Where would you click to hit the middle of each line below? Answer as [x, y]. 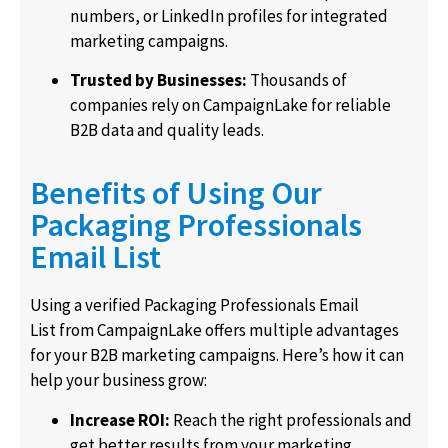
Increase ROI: [120, 419]
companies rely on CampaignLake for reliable [230, 104]
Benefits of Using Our [176, 193]
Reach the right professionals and [291, 419]
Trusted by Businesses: [158, 79]
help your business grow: [118, 380]
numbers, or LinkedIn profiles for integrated [229, 15]
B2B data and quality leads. [167, 129]
